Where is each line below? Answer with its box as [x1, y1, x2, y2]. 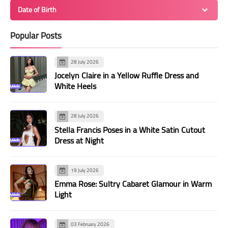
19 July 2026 [71, 165, 99, 175]
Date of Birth [18, 3, 56, 16]
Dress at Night [54, 132, 104, 148]
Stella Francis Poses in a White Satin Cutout [54, 122, 205, 137]
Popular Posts [10, 27, 62, 44]
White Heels [54, 78, 96, 94]
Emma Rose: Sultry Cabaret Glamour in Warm [54, 176, 212, 192]
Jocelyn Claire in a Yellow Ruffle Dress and [54, 68, 198, 83]
